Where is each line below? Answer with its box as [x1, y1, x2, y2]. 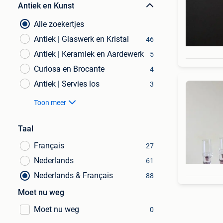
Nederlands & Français [34, 171, 113, 180]
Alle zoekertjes [34, 19, 84, 29]
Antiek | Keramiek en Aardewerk [34, 49, 144, 59]
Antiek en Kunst [18, 1, 74, 10]
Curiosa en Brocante [34, 64, 105, 74]
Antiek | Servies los [34, 79, 100, 89]
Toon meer [34, 99, 66, 107]
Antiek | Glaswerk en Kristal [34, 34, 129, 44]
